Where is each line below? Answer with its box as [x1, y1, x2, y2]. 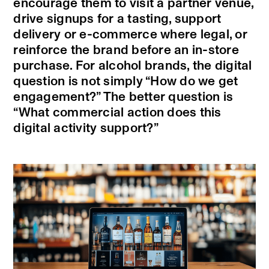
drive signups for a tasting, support [13, 13, 222, 26]
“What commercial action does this [13, 106, 222, 119]
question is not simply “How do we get [13, 75, 238, 88]
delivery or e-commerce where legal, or [13, 28, 247, 41]
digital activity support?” [13, 122, 159, 135]
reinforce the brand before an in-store [13, 44, 239, 57]
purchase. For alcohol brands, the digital [13, 59, 252, 73]
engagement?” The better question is [13, 91, 234, 104]
